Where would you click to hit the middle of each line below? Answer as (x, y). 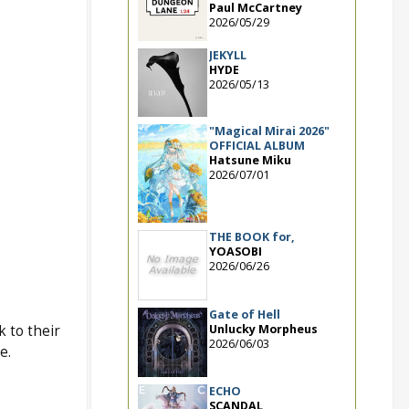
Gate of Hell (244, 314)
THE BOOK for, (252, 237)
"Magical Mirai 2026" (269, 131)
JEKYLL (227, 55)
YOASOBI (235, 252)
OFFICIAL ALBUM (257, 145)
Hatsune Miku (250, 160)
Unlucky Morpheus (263, 329)
